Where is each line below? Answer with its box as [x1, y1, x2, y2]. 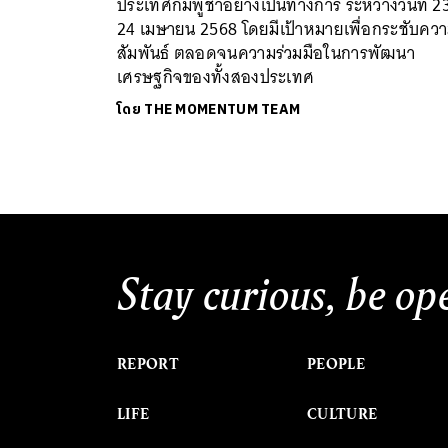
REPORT [117, 353, 179, 374]
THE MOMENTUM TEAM [144, 97, 301, 121]
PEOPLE [307, 353, 365, 374]
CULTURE [307, 403, 378, 424]
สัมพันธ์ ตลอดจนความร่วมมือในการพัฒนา [117, 37, 415, 68]
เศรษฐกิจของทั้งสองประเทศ [117, 61, 315, 92]
